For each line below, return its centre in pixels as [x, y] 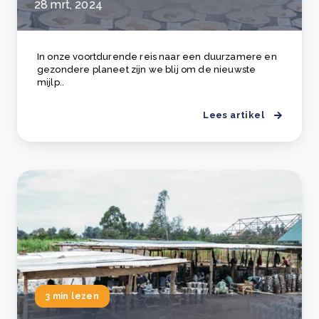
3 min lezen [72, 296]
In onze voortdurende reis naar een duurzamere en [157, 57]
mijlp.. [51, 82]
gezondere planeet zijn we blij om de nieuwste [147, 69]
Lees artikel [234, 115]
